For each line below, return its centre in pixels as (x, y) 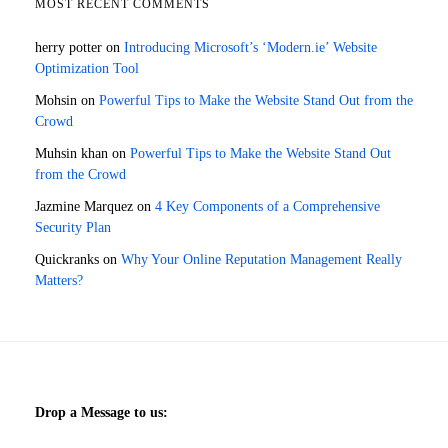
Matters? (59, 280)
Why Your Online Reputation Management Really (261, 259)
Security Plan (73, 227)
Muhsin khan (71, 153)
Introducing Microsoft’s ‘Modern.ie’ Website (250, 47)
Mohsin (56, 100)
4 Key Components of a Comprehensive (267, 206)
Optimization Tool (87, 68)
